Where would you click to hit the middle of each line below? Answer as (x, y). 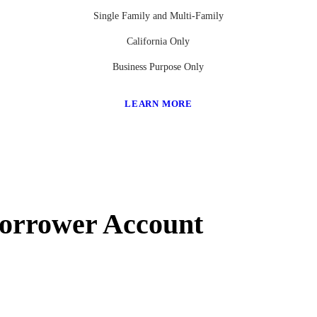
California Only (158, 42)
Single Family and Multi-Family (158, 16)
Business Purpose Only (158, 67)
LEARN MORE (158, 104)
